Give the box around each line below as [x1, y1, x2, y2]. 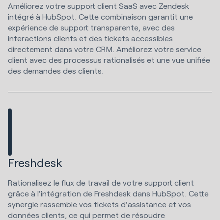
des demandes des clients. [8, 65, 106, 75]
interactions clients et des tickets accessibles [8, 33, 173, 43]
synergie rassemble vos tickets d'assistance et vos [8, 199, 191, 209]
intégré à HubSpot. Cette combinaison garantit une [8, 11, 193, 21]
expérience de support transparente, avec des [8, 22, 175, 32]
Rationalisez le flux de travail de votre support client [8, 177, 194, 187]
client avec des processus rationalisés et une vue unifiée [8, 55, 210, 64]
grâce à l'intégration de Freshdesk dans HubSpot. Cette [8, 188, 209, 198]
